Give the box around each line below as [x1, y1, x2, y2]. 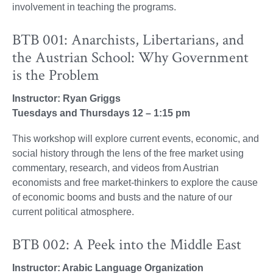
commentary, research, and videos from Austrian [12, 163, 219, 174]
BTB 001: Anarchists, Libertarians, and [12, 30, 244, 51]
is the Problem [12, 65, 99, 86]
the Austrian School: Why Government [12, 48, 249, 68]
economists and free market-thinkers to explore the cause [12, 177, 258, 188]
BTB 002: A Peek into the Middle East [12, 235, 241, 255]
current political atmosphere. [12, 207, 134, 218]
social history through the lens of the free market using [12, 148, 244, 159]
